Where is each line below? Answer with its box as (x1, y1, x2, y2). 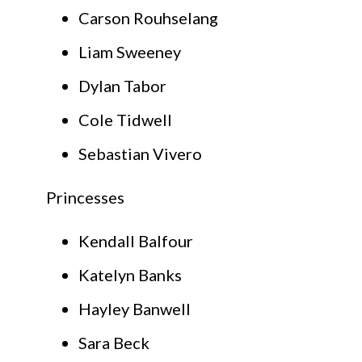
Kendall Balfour (78, 231, 193, 251)
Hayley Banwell (78, 299, 191, 319)
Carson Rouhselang (78, 8, 218, 28)
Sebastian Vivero (78, 144, 202, 164)
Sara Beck (78, 333, 149, 353)
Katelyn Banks (78, 265, 182, 285)
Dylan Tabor (78, 76, 166, 96)
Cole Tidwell (78, 110, 172, 130)
